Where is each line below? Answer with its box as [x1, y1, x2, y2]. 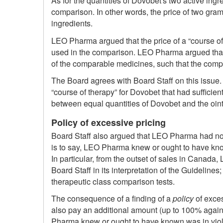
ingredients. [51, 17, 93, 29]
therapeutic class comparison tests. [51, 175, 175, 187]
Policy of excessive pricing [51, 116, 166, 129]
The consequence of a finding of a [51, 193, 173, 205]
